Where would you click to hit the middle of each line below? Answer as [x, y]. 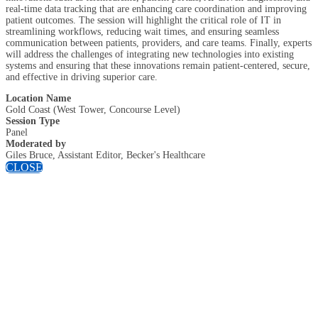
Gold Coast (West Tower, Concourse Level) [93, 109]
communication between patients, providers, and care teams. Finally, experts [159, 43]
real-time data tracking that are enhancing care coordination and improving [156, 9]
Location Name [38, 98]
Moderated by [36, 143]
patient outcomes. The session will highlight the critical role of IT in [143, 20]
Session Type [33, 121]
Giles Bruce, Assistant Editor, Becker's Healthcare [105, 155]
